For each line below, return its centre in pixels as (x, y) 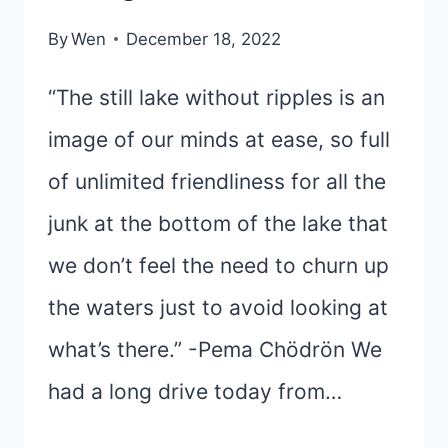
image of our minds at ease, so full (219, 139)
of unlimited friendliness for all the (217, 181)
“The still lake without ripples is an (216, 97)
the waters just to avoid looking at (218, 307)
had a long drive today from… (195, 391)
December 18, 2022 (204, 38)
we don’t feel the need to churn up (218, 265)
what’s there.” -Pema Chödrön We (215, 349)
